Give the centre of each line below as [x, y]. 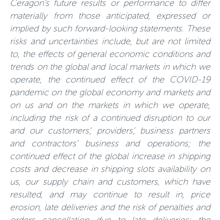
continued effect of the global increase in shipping [110, 156]
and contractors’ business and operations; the [110, 143]
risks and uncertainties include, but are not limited [110, 41]
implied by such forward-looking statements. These [110, 28]
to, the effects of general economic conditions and [110, 54]
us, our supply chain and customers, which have [110, 182]
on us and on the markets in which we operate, [110, 105]
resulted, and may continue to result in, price [110, 194]
